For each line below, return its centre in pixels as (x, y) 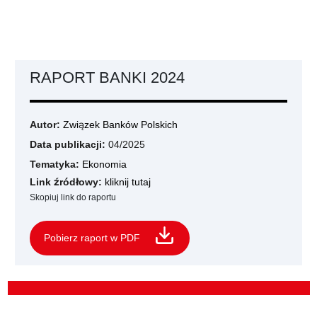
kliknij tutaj (128, 182)
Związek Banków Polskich (120, 125)
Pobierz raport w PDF (92, 238)
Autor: (46, 125)
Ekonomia (104, 164)
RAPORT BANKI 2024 (107, 77)
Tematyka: (54, 164)
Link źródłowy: (66, 182)
